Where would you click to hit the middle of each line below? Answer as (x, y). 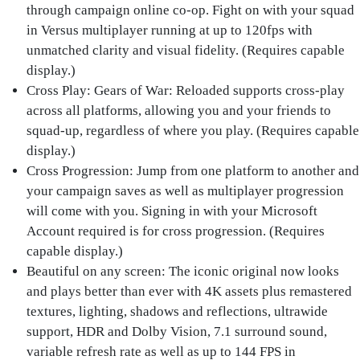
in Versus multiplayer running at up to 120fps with (170, 30)
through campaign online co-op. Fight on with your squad (191, 10)
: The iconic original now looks (251, 271)
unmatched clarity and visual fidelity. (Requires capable (186, 50)
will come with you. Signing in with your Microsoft (172, 211)
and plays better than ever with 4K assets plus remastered (190, 291)
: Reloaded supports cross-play (257, 90)
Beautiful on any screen (94, 271)
